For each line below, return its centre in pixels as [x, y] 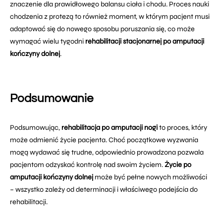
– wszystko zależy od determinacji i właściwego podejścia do [104, 190]
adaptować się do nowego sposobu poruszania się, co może [102, 29]
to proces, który [182, 128]
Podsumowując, [36, 128]
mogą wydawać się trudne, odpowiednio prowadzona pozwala [107, 152]
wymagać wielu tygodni [48, 41]
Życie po [178, 165]
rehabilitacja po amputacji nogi [110, 128]
